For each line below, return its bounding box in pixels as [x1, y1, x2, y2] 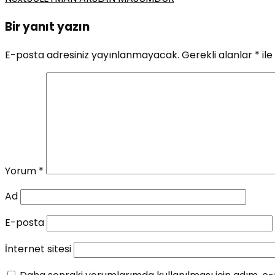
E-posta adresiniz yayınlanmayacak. [5, 47, 179, 62]
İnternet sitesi [5, 241, 71, 256]
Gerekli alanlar [182, 47, 255, 62]
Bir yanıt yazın [5, 18, 90, 36]
